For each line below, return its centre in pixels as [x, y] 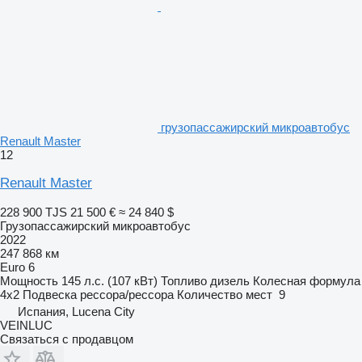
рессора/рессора [127, 294]
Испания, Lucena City [76, 311]
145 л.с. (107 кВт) [109, 280]
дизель [230, 280]
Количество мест [225, 294]
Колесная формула [307, 280]
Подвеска [50, 294]
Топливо [184, 280]
